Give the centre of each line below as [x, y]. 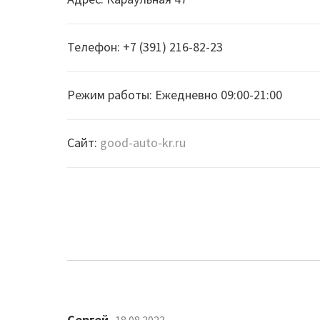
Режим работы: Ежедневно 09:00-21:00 [175, 95]
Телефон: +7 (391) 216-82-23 [145, 47]
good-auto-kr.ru [143, 142]
